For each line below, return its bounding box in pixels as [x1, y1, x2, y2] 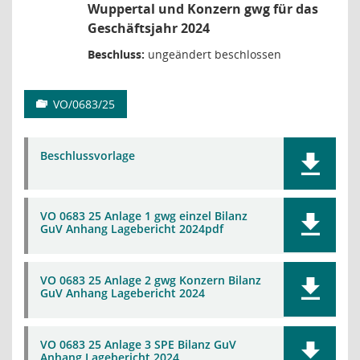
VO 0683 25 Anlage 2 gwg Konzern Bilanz [40, 272, 261, 288]
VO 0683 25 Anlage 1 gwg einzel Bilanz [40, 208, 247, 223]
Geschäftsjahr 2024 [88, 19, 210, 37]
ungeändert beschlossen [145, 47, 281, 62]
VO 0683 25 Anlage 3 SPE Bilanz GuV [40, 337, 236, 352]
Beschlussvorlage [40, 148, 135, 163]
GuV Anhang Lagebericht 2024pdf [40, 221, 223, 236]
